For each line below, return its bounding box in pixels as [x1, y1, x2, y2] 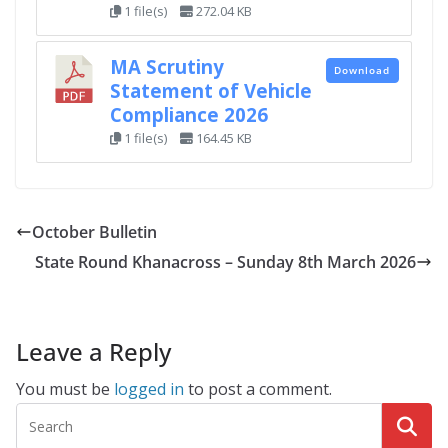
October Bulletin [32, 221, 157, 244]
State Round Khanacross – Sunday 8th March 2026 [35, 251, 416, 274]
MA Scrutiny [109, 53, 224, 79]
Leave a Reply [16, 335, 171, 369]
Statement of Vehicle [109, 77, 312, 103]
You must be [16, 378, 114, 401]
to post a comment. [184, 378, 332, 401]
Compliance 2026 [109, 101, 268, 127]
